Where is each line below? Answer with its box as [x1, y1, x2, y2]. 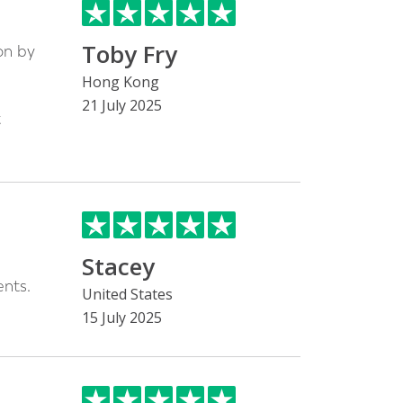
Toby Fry [82, 38, 177, 70]
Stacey [82, 250, 155, 282]
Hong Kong [82, 72, 159, 92]
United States [82, 284, 173, 304]
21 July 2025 [82, 95, 162, 115]
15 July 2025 [82, 308, 162, 327]
